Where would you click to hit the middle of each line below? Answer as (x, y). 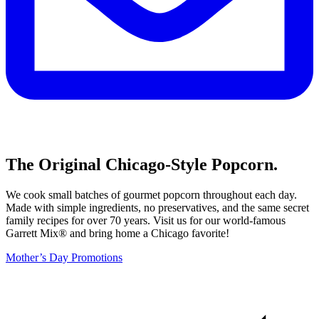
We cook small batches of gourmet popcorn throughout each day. (151, 194)
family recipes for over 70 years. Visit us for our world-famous (146, 220)
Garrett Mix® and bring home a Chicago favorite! (117, 233)
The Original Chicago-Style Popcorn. (142, 164)
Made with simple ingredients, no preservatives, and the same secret (157, 207)
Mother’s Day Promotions (64, 257)
